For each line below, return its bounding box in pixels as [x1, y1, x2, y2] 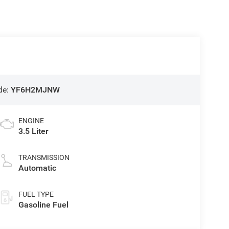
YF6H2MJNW [11, 85, 60, 95]
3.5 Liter [18, 126, 49, 136]
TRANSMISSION [18, 153, 70, 162]
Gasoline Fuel [18, 200, 68, 210]
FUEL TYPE [18, 190, 54, 199]
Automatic [18, 163, 56, 173]
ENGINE [18, 117, 44, 125]
